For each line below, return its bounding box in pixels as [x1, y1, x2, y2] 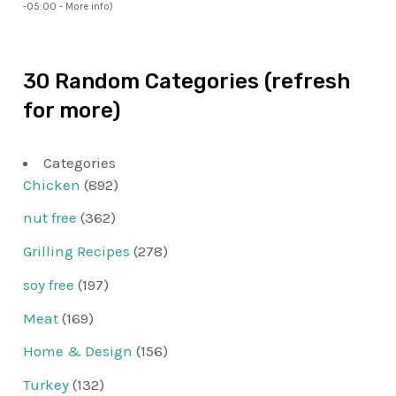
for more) [23, 97, 121, 123]
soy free [23, 275, 75, 293]
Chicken [23, 175, 81, 194]
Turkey [23, 376, 70, 394]
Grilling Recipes [23, 242, 131, 261]
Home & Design [23, 342, 133, 361]
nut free [23, 209, 78, 227]
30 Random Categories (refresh [23, 68, 351, 94]
